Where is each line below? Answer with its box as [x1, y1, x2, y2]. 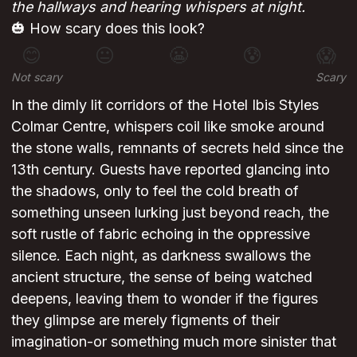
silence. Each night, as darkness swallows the [11, 247, 311, 265]
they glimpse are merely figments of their [11, 312, 280, 329]
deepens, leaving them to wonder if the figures [11, 290, 318, 308]
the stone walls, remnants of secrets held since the [11, 139, 343, 157]
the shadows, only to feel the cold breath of [11, 182, 299, 200]
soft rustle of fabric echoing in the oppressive [11, 226, 310, 243]
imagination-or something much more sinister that [11, 333, 336, 351]
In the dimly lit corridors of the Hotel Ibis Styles [11, 96, 319, 114]
